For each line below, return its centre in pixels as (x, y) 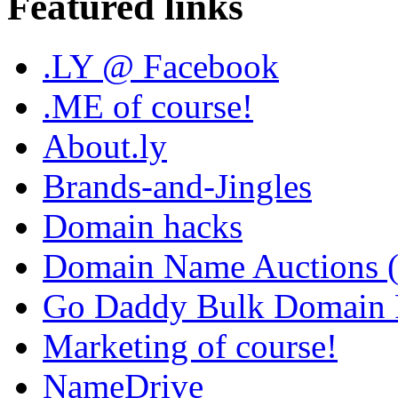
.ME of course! (148, 106)
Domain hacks (143, 226)
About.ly (105, 146)
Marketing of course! (190, 346)
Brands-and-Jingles (177, 186)
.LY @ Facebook (161, 66)
